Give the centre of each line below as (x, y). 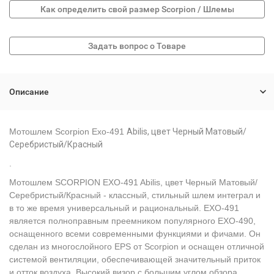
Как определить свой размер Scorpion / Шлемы (137, 9)
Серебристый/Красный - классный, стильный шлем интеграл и (135, 195)
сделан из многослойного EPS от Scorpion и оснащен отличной (137, 246)
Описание (29, 92)
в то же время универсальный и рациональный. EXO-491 (124, 208)
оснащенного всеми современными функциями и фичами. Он (135, 234)
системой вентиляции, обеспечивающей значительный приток (135, 259)
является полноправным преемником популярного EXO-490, (132, 221)
